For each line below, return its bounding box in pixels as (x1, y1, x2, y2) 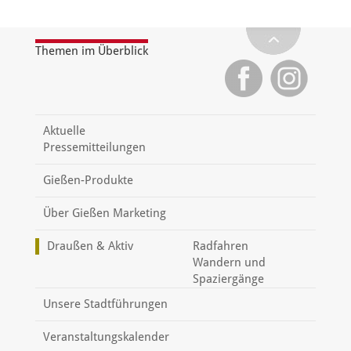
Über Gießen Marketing (42, 206, 166, 220)
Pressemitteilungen (42, 140, 146, 154)
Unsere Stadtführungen (42, 297, 168, 311)
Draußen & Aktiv (46, 239, 133, 253)
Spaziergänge (192, 272, 264, 286)
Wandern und (192, 255, 266, 270)
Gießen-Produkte (42, 173, 133, 187)
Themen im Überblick (34, 44, 148, 58)
